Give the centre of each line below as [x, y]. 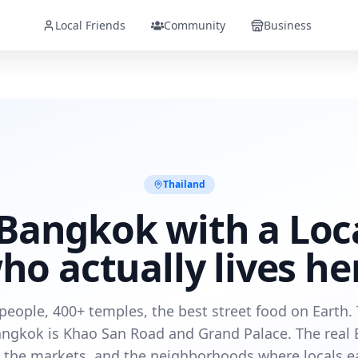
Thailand [184, 184]
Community [194, 25]
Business [287, 25]
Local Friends [90, 25]
